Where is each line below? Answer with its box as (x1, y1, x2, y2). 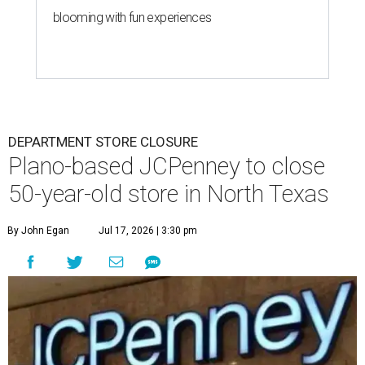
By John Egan (7, 225, 69, 237)
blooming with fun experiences (53, 10, 212, 26)
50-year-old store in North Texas (8, 180, 329, 209)
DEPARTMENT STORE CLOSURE (8, 134, 198, 151)
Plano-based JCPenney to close (8, 152, 325, 181)
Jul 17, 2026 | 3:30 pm (99, 225, 197, 237)
